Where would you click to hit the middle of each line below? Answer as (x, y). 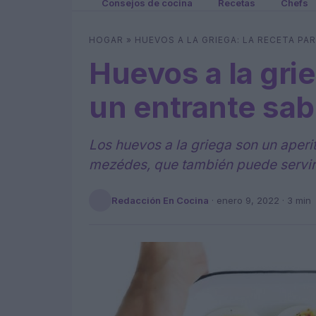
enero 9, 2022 (248, 200)
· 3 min (295, 200)
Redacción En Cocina (160, 200)
